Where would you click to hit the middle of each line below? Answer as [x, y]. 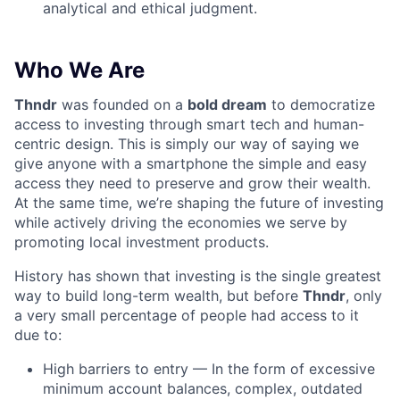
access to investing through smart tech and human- [189, 124]
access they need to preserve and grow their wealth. [192, 183]
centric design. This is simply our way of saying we [187, 143]
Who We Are [79, 70]
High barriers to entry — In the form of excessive [209, 368]
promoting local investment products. [142, 242]
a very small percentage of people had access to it [187, 315]
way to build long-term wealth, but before [158, 295]
